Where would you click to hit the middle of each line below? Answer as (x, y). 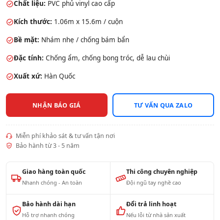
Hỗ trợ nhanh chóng (48, 215)
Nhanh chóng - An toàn (52, 183)
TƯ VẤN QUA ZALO (163, 105)
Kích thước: (33, 22)
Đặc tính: (29, 58)
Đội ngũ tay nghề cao (153, 183)
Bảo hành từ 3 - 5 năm (47, 146)
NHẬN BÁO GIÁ (57, 105)
